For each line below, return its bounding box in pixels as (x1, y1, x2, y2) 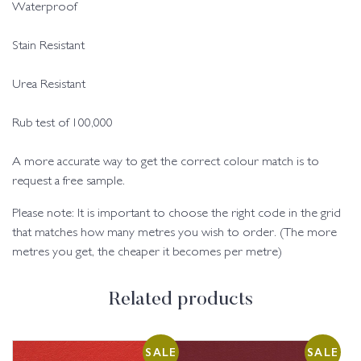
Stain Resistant (12, 39, 85, 52)
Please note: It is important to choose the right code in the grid (12, 207, 341, 220)
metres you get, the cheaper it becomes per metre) (12, 246, 282, 259)
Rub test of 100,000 (12, 117, 113, 130)
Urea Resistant (12, 78, 85, 91)
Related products (108, 289, 253, 309)
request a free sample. (12, 175, 125, 188)
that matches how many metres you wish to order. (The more (12, 226, 337, 239)
